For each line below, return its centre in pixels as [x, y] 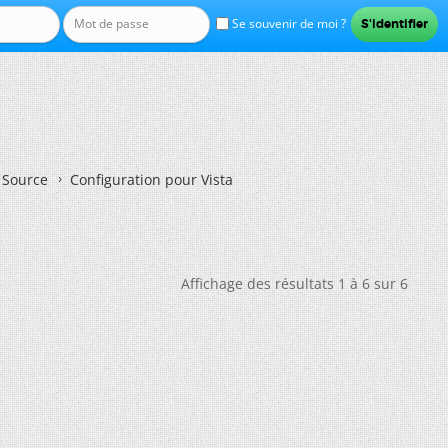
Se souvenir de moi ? [287, 23]
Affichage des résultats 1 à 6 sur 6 [294, 283]
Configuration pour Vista [151, 179]
